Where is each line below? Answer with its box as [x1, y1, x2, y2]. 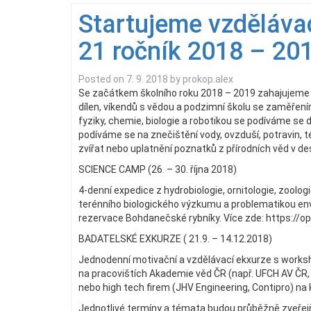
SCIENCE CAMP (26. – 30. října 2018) [78, 164, 237, 176]
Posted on [78, 74, 126, 85]
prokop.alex [183, 74, 233, 85]
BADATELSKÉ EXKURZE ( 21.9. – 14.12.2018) [78, 233, 272, 245]
